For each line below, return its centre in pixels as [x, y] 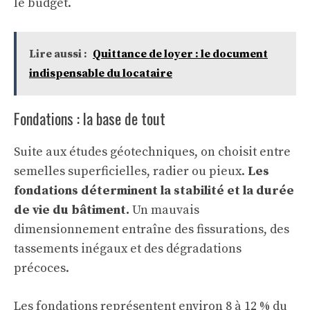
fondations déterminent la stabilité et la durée [154, 191]
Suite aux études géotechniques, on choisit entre [152, 152]
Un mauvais [164, 210]
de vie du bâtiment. [72, 210]
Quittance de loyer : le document [180, 54]
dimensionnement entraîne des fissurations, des [152, 230]
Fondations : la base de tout [90, 119]
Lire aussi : [58, 54]
